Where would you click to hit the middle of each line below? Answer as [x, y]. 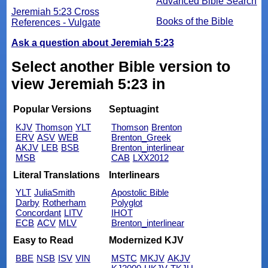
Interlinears [134, 175]
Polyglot [127, 203]
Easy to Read [44, 240]
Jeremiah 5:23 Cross [55, 11]
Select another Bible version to [121, 66]
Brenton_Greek [141, 138]
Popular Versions [53, 109]
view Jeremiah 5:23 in [88, 83]
